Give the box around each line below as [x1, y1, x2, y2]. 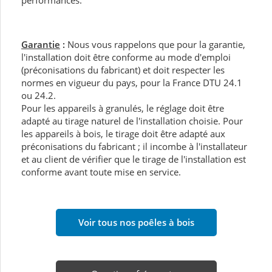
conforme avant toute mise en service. [21, 166, 181, 178]
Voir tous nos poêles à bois [78, 216, 194, 229]
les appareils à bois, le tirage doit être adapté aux [21, 127, 225, 140]
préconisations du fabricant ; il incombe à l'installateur [21, 140, 247, 153]
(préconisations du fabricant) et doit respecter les [21, 64, 225, 76]
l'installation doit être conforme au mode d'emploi [21, 51, 231, 64]
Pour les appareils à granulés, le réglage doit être [21, 102, 224, 115]
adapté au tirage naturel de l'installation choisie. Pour [21, 115, 243, 127]
